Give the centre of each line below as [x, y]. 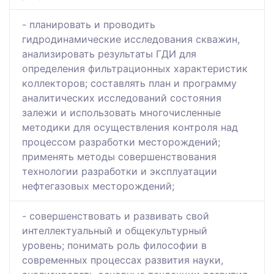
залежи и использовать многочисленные [121, 113]
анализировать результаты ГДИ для [109, 54]
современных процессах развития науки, [123, 260]
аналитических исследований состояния [122, 98]
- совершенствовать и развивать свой [116, 216]
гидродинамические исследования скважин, [131, 39]
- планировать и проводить [89, 25]
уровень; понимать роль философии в [114, 246]
